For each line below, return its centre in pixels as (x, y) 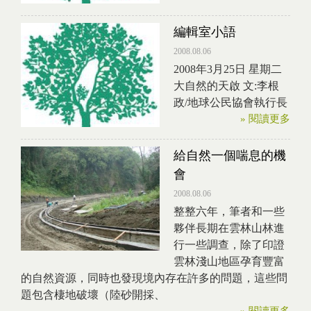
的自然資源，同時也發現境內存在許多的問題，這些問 (154, 278)
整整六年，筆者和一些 (229, 211)
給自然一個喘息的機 (230, 155)
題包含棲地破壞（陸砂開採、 (93, 295)
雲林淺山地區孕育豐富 (229, 261)
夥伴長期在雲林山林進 (229, 228)
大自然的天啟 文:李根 (226, 86)
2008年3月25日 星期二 (228, 69)
